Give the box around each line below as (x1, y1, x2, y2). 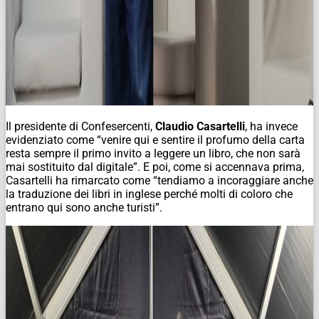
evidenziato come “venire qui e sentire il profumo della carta (6, 132, 305, 147)
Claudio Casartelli (155, 119, 245, 133)
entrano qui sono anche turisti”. (6, 200, 162, 214)
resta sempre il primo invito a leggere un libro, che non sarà (6, 146, 300, 160)
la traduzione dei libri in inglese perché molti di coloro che (6, 187, 293, 201)
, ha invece (245, 119, 298, 133)
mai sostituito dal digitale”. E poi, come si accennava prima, (6, 159, 304, 174)
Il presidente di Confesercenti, (6, 119, 155, 133)
